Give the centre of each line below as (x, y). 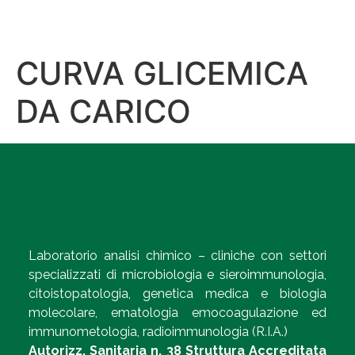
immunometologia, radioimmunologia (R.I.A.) (158, 332)
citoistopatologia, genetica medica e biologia (177, 294)
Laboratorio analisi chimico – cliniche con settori (177, 256)
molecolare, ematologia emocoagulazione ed (177, 313)
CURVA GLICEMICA (162, 73)
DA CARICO (103, 111)
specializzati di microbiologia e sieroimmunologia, (177, 275)
